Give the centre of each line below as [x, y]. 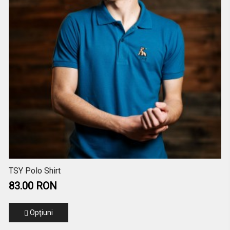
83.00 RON [33, 186]
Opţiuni [40, 213]
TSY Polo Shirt [34, 171]
